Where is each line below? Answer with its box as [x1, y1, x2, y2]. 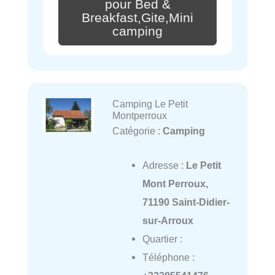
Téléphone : [142, 252, 195, 263]
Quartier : [142, 233, 182, 244]
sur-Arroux [142, 215, 193, 226]
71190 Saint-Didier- [142, 196, 230, 207]
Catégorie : [112, 125, 163, 136]
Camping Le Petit [112, 98, 188, 109]
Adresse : [142, 160, 186, 171]
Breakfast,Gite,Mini [82, 10, 193, 25]
